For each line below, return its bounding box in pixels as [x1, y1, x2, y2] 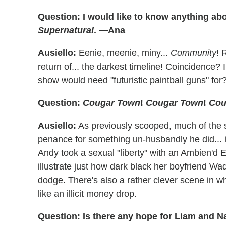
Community [171, 48, 216, 59]
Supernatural [38, 25, 94, 36]
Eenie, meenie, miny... [76, 48, 171, 59]
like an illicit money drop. [38, 189, 137, 199]
